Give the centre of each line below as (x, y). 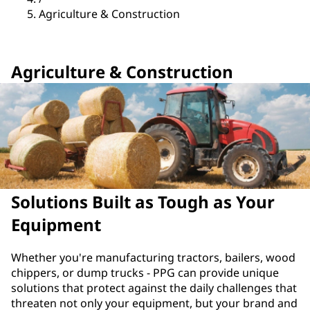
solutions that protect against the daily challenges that (154, 288)
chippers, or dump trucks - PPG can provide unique (145, 273)
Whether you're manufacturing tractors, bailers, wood (153, 258)
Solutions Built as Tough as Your (143, 202)
